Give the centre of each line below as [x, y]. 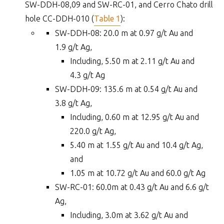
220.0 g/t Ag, [93, 131]
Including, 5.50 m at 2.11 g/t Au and [132, 61]
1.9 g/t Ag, [73, 47]
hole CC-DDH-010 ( [59, 18]
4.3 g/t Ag [87, 75]
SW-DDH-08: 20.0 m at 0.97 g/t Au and [124, 33]
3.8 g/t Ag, [73, 103]
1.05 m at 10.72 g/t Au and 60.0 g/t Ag [138, 173]
